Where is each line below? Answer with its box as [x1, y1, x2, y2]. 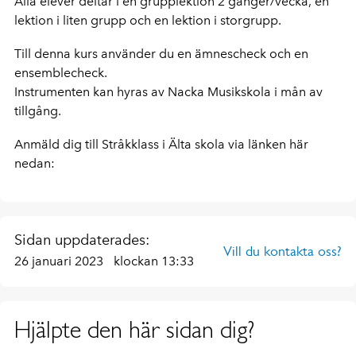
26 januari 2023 [14, 253, 106, 269]
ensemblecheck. [14, 65, 107, 80]
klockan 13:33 [114, 253, 194, 269]
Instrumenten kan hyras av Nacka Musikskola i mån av [14, 84, 323, 99]
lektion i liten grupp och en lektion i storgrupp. [14, 13, 281, 28]
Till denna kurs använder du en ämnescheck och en [14, 46, 308, 61]
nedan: [14, 156, 55, 171]
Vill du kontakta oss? [223, 243, 342, 259]
